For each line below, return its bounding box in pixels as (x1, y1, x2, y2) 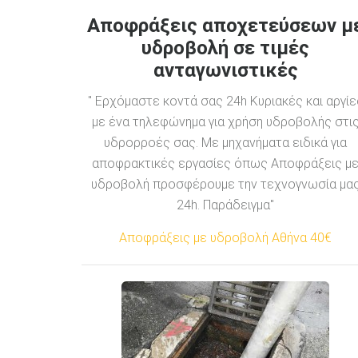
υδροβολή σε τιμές (141, 36, 309, 59)
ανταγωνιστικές (153, 58, 298, 82)
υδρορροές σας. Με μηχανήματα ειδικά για (104, 134, 347, 150)
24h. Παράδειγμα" (177, 197, 274, 213)
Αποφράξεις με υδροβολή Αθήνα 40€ (119, 229, 332, 245)
